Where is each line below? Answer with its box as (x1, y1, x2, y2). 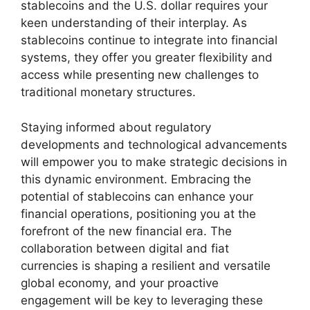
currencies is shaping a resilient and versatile (21, 258, 271, 273)
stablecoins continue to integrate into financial (21, 33, 277, 48)
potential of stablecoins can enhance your (21, 189, 253, 203)
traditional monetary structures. (21, 85, 196, 100)
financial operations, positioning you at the (21, 206, 256, 221)
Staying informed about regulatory (21, 120, 211, 134)
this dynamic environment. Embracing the (21, 172, 251, 186)
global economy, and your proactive (21, 275, 219, 290)
